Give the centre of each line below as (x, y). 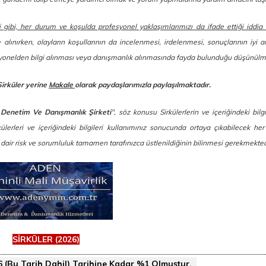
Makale (62, 85)
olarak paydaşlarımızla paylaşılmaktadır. (143, 85)
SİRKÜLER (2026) (46, 240)
